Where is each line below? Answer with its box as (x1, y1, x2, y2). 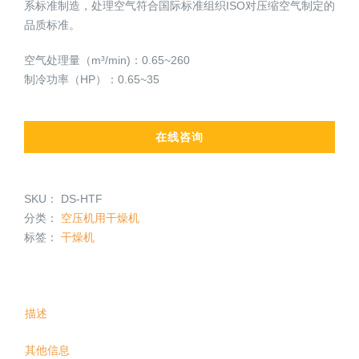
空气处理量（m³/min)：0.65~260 (24, 54, 190, 67)
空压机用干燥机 (61, 212, 139, 225)
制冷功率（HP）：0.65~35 (24, 73, 159, 87)
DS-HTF (61, 192, 103, 206)
